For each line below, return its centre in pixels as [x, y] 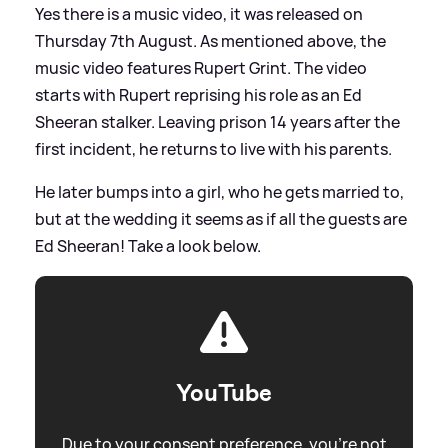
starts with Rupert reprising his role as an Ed [198, 94]
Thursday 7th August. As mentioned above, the [210, 40]
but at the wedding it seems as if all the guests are [221, 218]
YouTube [224, 392]
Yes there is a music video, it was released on [199, 13]
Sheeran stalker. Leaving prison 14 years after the [217, 121]
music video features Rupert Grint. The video [201, 67]
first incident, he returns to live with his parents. [213, 148]
